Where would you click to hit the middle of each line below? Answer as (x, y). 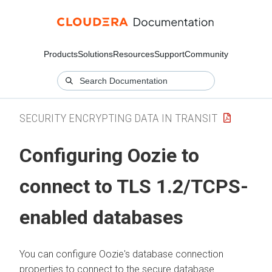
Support (169, 54)
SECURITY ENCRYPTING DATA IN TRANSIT (118, 118)
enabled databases (101, 218)
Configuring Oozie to (109, 156)
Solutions (95, 54)
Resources (134, 54)
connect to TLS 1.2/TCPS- (134, 187)
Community (206, 54)
